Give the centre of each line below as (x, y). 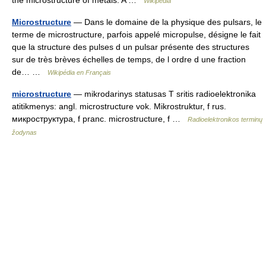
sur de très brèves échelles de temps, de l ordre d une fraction (129, 60)
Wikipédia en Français (79, 73)
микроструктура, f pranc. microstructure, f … (100, 119)
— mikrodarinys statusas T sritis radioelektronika (164, 94)
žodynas (24, 133)
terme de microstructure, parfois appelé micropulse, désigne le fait (136, 35)
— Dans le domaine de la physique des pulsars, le (167, 22)
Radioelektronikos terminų (225, 120)
